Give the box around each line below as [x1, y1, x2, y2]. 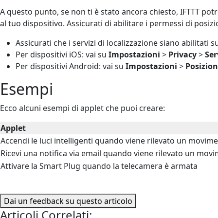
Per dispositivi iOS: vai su [16, 49, 109, 60]
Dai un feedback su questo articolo [4, 195, 132, 206]
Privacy [168, 49, 197, 60]
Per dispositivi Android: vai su [16, 60, 126, 72]
